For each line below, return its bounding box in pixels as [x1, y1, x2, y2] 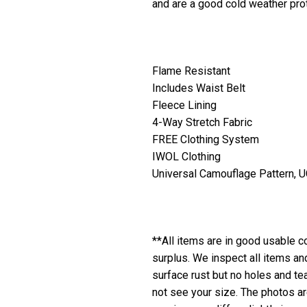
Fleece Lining [152, 98, 217, 112]
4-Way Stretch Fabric [152, 115, 252, 129]
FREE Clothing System [152, 132, 259, 146]
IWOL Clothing [152, 149, 221, 163]
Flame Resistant [152, 64, 230, 77]
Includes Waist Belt [152, 81, 245, 95]
